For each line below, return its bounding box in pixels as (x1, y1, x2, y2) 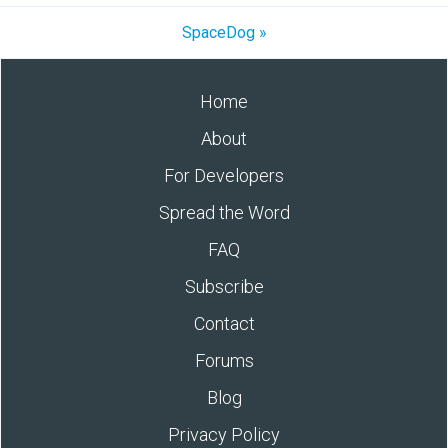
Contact (193, 312, 255, 334)
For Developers (164, 164, 284, 186)
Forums (194, 349, 254, 371)
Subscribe (184, 275, 264, 297)
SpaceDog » (181, 22, 267, 42)
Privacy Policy (168, 423, 280, 445)
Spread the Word (158, 201, 290, 223)
